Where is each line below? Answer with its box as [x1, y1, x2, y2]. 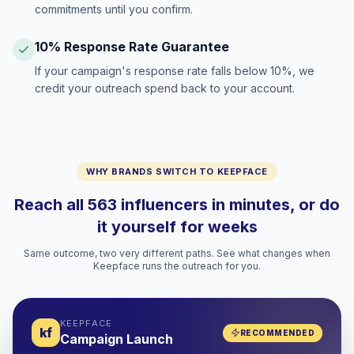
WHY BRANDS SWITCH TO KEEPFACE [86, 166, 268, 177]
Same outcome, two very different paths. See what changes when [24, 247, 330, 259]
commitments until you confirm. [35, 2, 193, 16]
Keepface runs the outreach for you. [93, 260, 261, 272]
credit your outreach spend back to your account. [35, 81, 295, 95]
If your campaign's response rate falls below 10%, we [35, 64, 314, 77]
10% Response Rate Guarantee [35, 39, 229, 55]
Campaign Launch [60, 331, 173, 347]
